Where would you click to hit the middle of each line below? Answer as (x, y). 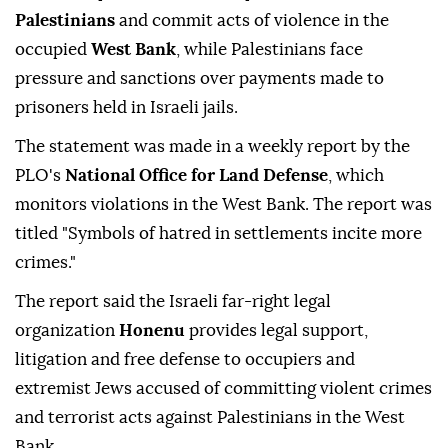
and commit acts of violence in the (254, 21)
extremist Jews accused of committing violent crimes (223, 389)
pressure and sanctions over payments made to (199, 79)
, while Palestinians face (269, 50)
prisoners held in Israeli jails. (126, 108)
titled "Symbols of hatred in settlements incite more (218, 234)
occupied (53, 50)
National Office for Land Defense (196, 176)
